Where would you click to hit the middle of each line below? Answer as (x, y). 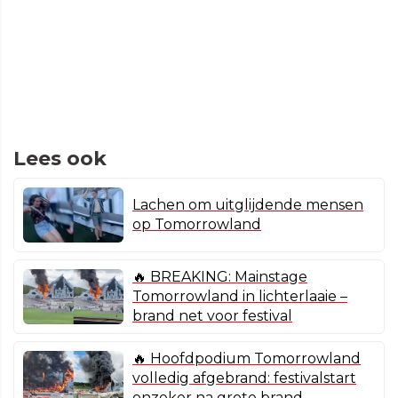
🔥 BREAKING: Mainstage (220, 277)
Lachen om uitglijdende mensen (248, 205)
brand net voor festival (212, 316)
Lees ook (60, 159)
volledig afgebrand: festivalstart (244, 378)
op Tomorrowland (197, 225)
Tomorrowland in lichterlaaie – (240, 297)
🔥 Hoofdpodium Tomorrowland (247, 359)
